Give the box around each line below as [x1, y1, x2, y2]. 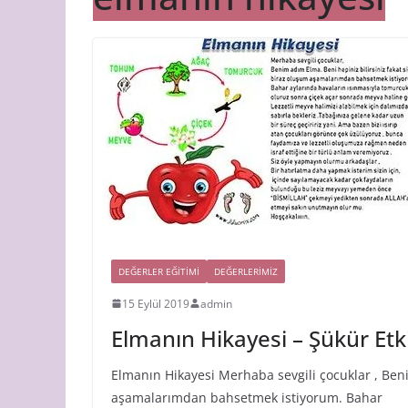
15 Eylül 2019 [122, 295, 189, 311]
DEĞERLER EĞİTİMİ [118, 264, 199, 278]
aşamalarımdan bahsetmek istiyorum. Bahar [111, 388, 382, 406]
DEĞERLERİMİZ [214, 264, 278, 278]
